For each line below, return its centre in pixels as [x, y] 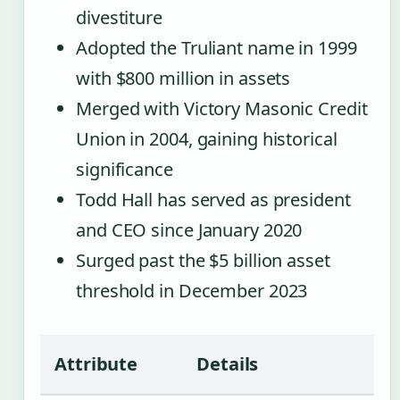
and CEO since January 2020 [189, 229]
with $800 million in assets [183, 78]
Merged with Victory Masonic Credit [222, 108]
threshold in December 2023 [192, 290]
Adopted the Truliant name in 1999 [217, 47]
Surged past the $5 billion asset [203, 260]
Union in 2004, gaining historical [207, 138]
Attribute [96, 363]
